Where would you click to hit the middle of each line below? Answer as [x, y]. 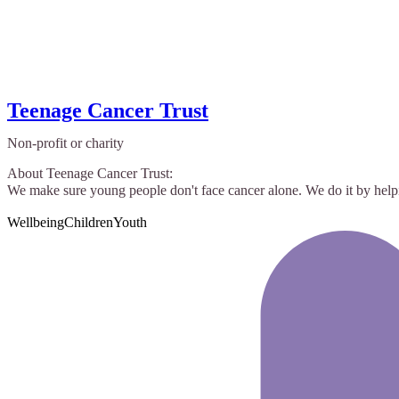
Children [89, 222]
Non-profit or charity [65, 142]
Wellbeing [36, 222]
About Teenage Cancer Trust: [90, 173]
